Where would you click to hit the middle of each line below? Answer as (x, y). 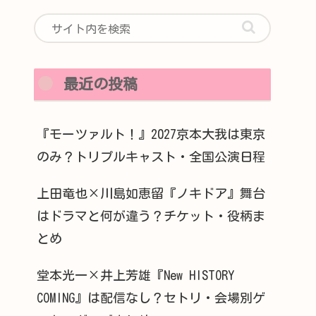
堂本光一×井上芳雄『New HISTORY (135, 275)
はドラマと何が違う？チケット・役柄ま (151, 215)
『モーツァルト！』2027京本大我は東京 (151, 134)
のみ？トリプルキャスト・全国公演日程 (151, 156)
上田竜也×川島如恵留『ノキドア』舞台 (151, 193)
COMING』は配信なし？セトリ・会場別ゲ (151, 297)
